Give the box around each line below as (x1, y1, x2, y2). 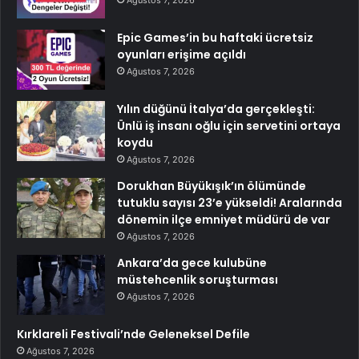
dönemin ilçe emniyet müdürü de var (117, 211, 330, 228)
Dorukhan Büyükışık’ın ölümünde (117, 177, 306, 194)
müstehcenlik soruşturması (117, 271, 278, 288)
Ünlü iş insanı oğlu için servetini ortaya (117, 117, 341, 134)
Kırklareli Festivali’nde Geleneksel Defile (17, 325, 250, 342)
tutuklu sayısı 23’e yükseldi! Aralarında (117, 194, 342, 211)
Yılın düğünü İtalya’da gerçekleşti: (117, 100, 315, 117)
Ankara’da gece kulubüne (117, 254, 267, 271)
